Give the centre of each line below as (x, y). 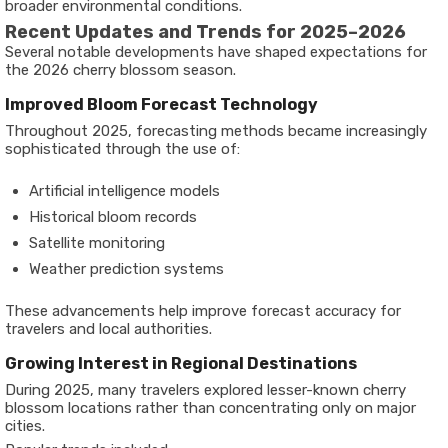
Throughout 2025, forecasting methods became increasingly (216, 131)
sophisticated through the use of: (122, 149)
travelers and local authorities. (108, 329)
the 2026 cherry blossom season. (120, 70)
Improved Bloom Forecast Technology (161, 104)
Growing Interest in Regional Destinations (181, 363)
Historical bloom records (113, 217)
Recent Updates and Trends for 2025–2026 (205, 32)
